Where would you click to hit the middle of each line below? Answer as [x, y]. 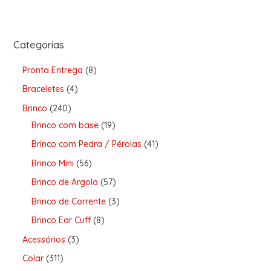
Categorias [38, 44]
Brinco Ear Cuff [61, 220]
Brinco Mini [52, 163]
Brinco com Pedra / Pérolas [86, 144]
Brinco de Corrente [68, 201]
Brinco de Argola [64, 182]
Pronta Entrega [52, 70]
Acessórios [44, 239]
